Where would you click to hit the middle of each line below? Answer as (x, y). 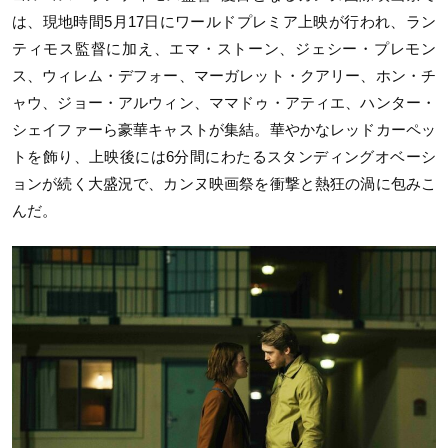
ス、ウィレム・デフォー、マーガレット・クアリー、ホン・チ (224, 75)
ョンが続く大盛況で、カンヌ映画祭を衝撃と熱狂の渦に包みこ (224, 183)
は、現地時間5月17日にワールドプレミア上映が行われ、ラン (224, 21)
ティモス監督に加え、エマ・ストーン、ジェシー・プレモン (224, 48)
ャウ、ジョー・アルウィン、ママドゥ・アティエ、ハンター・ (224, 102)
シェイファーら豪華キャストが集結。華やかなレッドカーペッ (224, 129)
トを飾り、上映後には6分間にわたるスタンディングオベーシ (224, 156)
